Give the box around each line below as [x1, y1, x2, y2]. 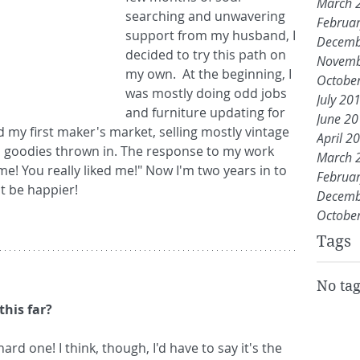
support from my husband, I [125, 27, 299, 45]
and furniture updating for [125, 104, 288, 122]
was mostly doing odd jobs [125, 84, 290, 103]
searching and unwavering [125, 7, 288, 26]
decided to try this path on [125, 46, 289, 64]
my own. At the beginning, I [125, 65, 295, 84]
